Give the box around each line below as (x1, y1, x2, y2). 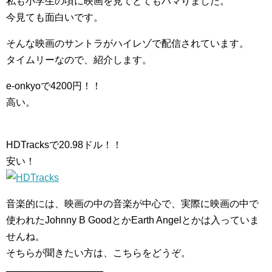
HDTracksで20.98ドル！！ (6, 140, 122, 150)
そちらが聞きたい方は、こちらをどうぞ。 (6, 248, 191, 258)
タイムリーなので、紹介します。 (6, 55, 152, 65)
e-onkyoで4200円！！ (6, 81, 101, 91)
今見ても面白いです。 (6, 12, 103, 22)
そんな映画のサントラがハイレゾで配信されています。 (6, 38, 249, 49)
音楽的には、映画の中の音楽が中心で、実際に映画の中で (6, 199, 259, 209)
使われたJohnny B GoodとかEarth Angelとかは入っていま (6, 215, 259, 225)
